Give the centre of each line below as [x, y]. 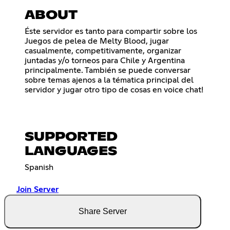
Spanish [39, 168]
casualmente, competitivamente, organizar [103, 51]
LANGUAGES [71, 152]
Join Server [37, 190]
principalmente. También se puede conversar [108, 71]
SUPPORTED [71, 137]
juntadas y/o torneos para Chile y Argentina [105, 61]
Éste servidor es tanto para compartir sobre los [111, 32]
